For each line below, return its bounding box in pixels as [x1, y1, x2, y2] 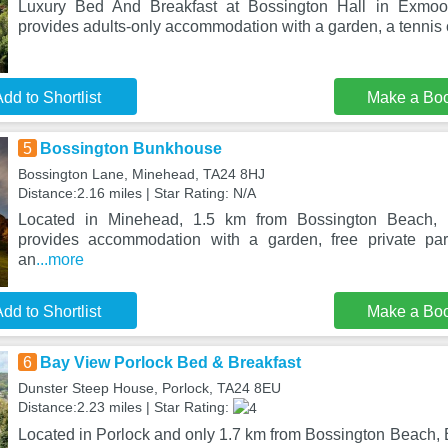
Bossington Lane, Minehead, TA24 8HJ [17, 166, 265, 182]
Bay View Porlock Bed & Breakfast [39, 354, 301, 371]
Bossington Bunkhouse [39, 140, 222, 157]
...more [35, 251, 84, 268]
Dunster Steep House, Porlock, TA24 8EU [17, 380, 281, 396]
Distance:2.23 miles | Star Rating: [17, 399, 233, 415]
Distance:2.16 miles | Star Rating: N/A [17, 185, 256, 201]
